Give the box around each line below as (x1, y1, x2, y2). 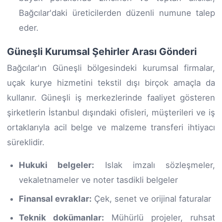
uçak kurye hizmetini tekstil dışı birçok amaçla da (7, 77, 215, 88)
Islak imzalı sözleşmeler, (94, 160, 215, 170)
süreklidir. (7, 137, 45, 147)
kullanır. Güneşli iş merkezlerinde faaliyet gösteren (7, 92, 215, 103)
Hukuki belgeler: (19, 160, 95, 170)
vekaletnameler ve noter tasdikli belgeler (19, 174, 178, 185)
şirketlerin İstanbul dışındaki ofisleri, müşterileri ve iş (7, 107, 215, 117)
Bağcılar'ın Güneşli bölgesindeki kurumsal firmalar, (7, 62, 215, 73)
